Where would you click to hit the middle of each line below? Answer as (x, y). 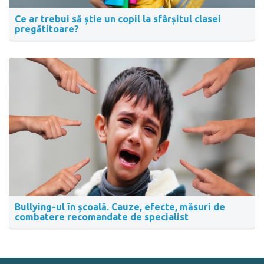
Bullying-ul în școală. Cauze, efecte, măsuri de (120, 207)
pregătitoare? (47, 29)
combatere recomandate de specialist (102, 217)
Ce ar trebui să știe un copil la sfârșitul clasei (118, 19)
